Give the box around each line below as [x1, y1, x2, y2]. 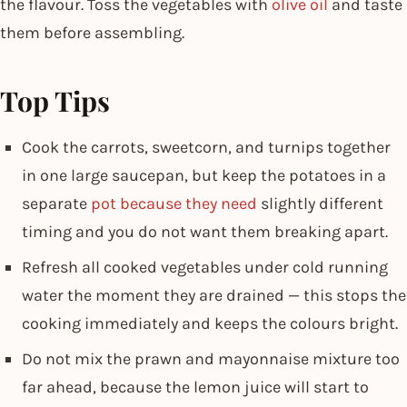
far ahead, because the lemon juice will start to [22, 376, 369, 397]
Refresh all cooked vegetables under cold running [22, 256, 388, 277]
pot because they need [91, 193, 257, 213]
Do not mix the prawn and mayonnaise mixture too [22, 348, 400, 369]
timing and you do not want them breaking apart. [22, 221, 388, 242]
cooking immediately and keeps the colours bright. [22, 313, 398, 333]
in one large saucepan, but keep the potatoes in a [22, 164, 386, 185]
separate [22, 193, 91, 213]
